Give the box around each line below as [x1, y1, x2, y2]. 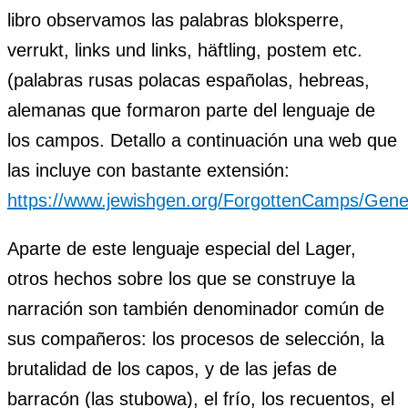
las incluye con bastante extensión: [7, 159, 290, 180]
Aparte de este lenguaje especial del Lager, [7, 238, 356, 259]
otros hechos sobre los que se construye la [7, 268, 355, 289]
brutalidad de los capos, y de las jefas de [7, 358, 337, 379]
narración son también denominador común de [7, 298, 384, 319]
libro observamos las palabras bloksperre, [7, 9, 344, 30]
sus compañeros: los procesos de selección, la [7, 328, 384, 349]
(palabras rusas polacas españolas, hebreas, [7, 69, 370, 90]
